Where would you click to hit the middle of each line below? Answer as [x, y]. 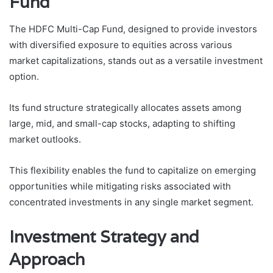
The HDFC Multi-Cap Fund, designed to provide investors [133, 29]
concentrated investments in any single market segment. [131, 202]
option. [24, 77]
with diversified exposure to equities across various [121, 45]
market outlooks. [45, 140]
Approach [47, 260]
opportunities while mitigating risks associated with [120, 186]
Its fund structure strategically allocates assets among [125, 108]
